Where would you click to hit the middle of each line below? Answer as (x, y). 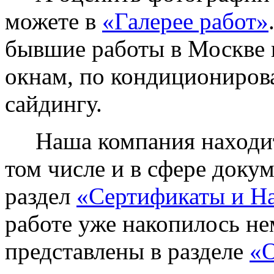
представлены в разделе (127, 251)
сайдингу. (54, 104)
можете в (54, 21)
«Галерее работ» (185, 21)
